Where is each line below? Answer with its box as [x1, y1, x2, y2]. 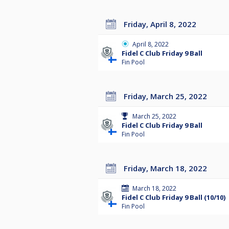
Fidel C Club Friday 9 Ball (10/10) [122, 193, 225, 202]
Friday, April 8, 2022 [128, 19, 196, 30]
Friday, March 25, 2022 [128, 91, 207, 102]
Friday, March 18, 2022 [128, 163, 207, 174]
